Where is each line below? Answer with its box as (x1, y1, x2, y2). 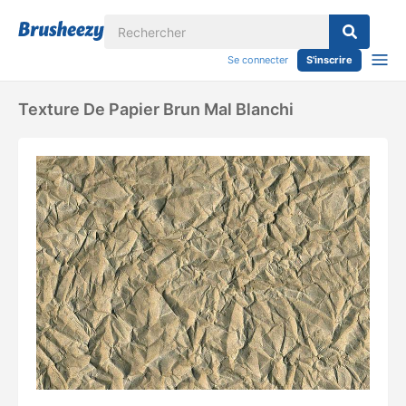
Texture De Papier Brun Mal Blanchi (18, 100, 294, 119)
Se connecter (227, 53, 288, 66)
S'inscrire (306, 53, 353, 66)
